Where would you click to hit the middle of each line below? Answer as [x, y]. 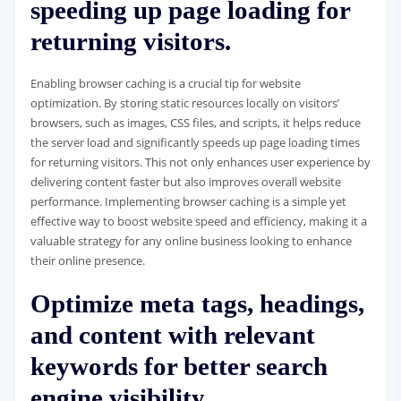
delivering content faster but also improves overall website [185, 182]
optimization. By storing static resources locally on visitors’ [184, 103]
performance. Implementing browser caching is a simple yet [188, 202]
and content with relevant [172, 335]
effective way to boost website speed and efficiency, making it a [198, 222]
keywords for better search [179, 367]
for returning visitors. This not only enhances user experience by [200, 162]
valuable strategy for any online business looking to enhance [191, 241]
